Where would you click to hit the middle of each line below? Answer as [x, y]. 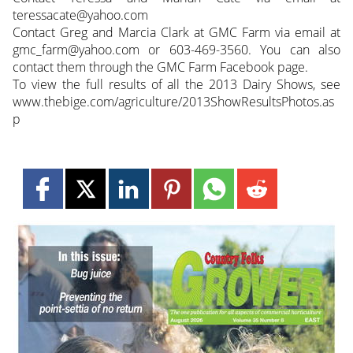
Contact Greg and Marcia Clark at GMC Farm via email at [176, 32]
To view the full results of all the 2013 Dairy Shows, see [176, 84]
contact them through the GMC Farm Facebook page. [160, 67]
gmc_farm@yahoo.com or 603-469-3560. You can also [176, 49]
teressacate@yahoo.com [80, 15]
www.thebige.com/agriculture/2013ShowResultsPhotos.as [173, 101]
